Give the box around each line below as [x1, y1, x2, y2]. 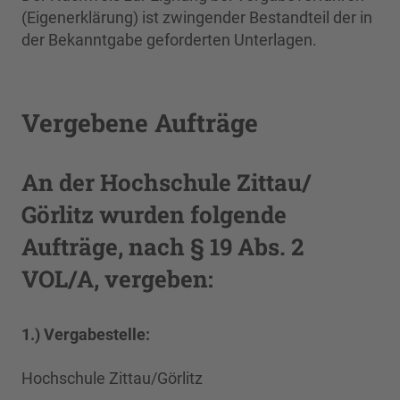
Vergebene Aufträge [21, 106, 258, 139]
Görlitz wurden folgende [21, 199, 287, 229]
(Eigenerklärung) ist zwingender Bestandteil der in [21, 8, 372, 27]
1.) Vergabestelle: [21, 325, 150, 344]
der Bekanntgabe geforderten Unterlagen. [21, 30, 317, 49]
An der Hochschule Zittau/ [21, 167, 311, 197]
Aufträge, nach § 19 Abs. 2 [21, 231, 304, 262]
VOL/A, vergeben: [21, 263, 213, 294]
